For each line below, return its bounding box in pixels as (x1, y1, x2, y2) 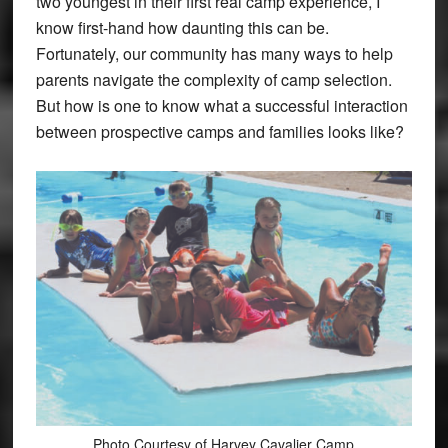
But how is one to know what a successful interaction (35, 93, 408, 117)
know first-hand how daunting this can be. (35, 15, 329, 39)
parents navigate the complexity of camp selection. (35, 67, 392, 91)
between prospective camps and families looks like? (35, 119, 404, 143)
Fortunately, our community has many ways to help (35, 41, 393, 65)
